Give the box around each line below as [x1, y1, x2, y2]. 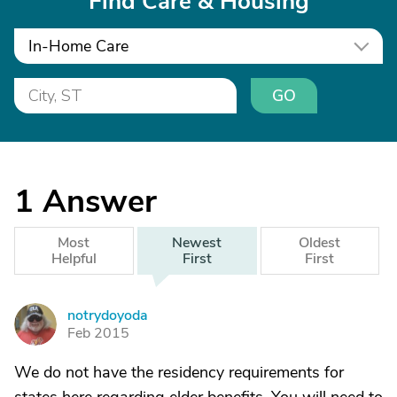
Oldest [299, 233, 341, 253]
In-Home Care [28, 35, 128, 57]
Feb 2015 [67, 323, 129, 343]
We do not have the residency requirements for [14, 362, 344, 383]
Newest [172, 233, 222, 253]
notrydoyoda [67, 306, 148, 325]
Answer [43, 180, 157, 223]
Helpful [51, 249, 97, 269]
